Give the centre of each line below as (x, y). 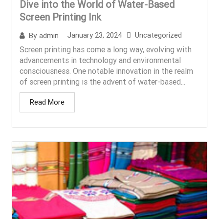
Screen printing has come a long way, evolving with (106, 50)
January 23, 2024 (95, 35)
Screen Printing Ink (60, 17)
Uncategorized (158, 35)
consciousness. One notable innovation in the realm (106, 71)
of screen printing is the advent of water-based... (102, 82)
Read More (47, 102)
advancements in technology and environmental (100, 61)
